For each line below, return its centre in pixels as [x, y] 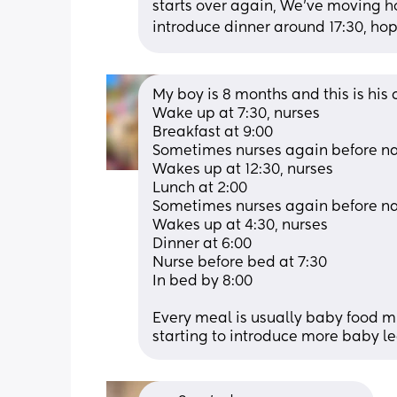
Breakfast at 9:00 [213, 132]
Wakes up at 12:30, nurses [245, 170]
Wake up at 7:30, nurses [238, 114]
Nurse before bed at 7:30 [241, 263]
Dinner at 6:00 [204, 244]
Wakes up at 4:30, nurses [242, 226]
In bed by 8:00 [204, 281]
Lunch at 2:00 [202, 188]
